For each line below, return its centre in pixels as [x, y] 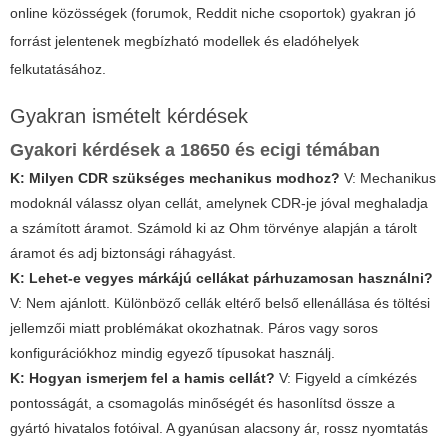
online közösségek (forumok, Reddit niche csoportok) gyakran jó [213, 12]
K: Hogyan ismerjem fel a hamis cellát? [142, 377]
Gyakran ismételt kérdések [129, 115]
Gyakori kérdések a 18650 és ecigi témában [195, 149]
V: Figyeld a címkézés [346, 377]
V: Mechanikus [388, 177]
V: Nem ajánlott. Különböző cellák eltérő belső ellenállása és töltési [220, 302]
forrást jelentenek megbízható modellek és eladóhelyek [184, 40]
